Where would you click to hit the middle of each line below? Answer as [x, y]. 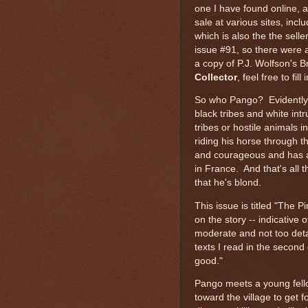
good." [209, 261]
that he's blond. [228, 183]
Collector [216, 77]
